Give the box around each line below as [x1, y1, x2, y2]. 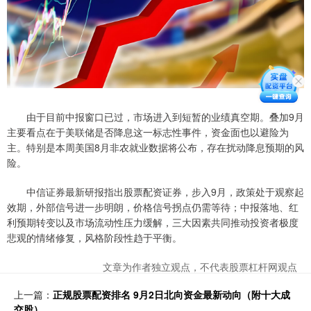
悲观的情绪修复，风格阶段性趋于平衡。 [7, 230, 182, 244]
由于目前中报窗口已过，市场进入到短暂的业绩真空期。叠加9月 [7, 109, 304, 124]
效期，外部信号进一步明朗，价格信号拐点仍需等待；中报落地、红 [7, 199, 299, 214]
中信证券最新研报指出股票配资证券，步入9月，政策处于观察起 [7, 184, 304, 199]
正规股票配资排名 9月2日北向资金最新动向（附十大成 [53, 287, 290, 301]
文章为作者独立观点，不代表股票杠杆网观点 [103, 259, 297, 274]
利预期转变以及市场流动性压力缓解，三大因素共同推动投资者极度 [7, 215, 299, 229]
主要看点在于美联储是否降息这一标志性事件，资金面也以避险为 [7, 124, 289, 139]
